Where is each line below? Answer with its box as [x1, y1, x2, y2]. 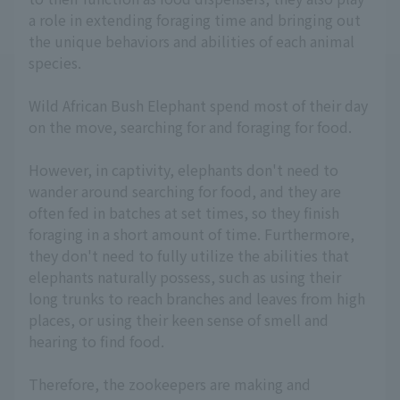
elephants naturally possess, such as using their [29, 266, 341, 287]
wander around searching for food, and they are [29, 180, 341, 202]
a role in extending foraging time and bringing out [29, 9, 361, 30]
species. [29, 52, 81, 73]
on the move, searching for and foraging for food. [29, 116, 352, 137]
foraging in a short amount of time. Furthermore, [29, 223, 354, 245]
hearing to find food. [29, 330, 164, 352]
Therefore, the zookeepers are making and [29, 373, 311, 395]
